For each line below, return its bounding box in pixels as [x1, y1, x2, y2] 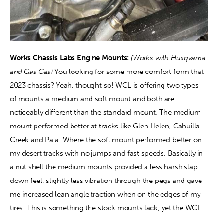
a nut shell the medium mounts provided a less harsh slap [10, 162, 200, 171]
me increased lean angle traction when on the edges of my [10, 189, 202, 199]
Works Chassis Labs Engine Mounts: [10, 53, 131, 62]
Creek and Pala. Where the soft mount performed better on [10, 135, 204, 144]
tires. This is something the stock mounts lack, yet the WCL [10, 203, 203, 212]
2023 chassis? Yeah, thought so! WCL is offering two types [10, 80, 200, 90]
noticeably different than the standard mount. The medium [10, 108, 203, 117]
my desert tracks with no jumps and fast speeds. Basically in [10, 148, 205, 158]
